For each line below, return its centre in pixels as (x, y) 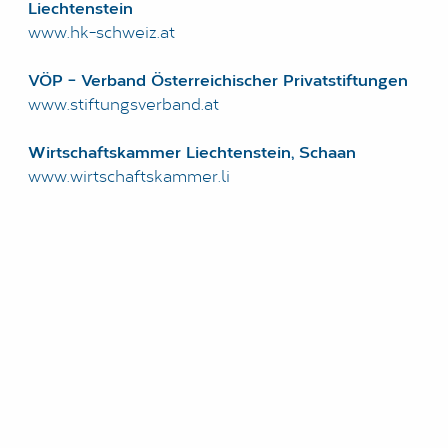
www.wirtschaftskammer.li (128, 178)
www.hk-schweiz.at (101, 34)
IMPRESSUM (125, 121)
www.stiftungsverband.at (123, 106)
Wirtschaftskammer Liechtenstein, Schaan (191, 154)
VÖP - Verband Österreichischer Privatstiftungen (217, 82)
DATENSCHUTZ (137, 91)
